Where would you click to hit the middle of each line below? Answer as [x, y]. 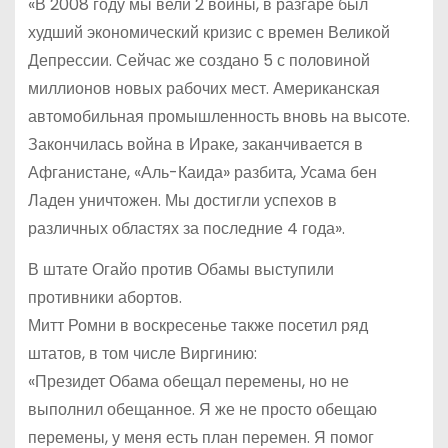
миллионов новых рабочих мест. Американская [203, 89]
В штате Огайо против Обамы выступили [180, 270]
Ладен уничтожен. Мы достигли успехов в [182, 201]
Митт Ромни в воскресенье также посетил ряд [197, 326]
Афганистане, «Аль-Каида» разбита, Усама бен [202, 173]
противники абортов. [104, 298]
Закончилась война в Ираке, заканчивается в [195, 145]
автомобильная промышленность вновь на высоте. [218, 117]
